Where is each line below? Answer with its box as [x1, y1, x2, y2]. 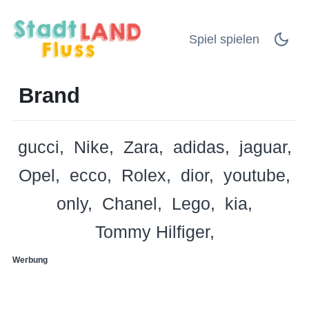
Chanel [102, 193, 157, 213]
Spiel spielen [189, 32, 259, 46]
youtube [223, 165, 286, 185]
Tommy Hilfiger [94, 221, 210, 241]
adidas [172, 137, 225, 157]
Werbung [12, 255, 48, 265]
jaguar [239, 137, 287, 157]
